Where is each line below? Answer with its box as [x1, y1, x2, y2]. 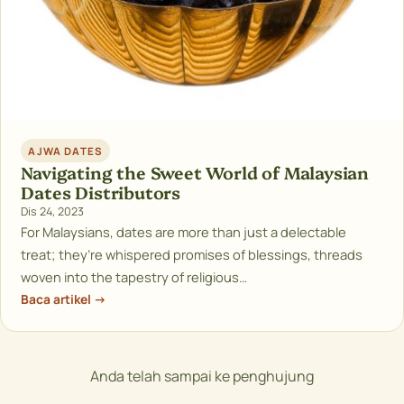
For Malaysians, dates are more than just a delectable [21, 223, 347, 242]
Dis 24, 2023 [21, 204, 85, 220]
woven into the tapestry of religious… [21, 268, 248, 287]
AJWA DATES [28, 143, 103, 158]
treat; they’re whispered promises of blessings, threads [21, 245, 363, 264]
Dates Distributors [21, 180, 180, 205]
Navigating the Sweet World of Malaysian [21, 161, 370, 185]
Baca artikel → [21, 290, 107, 308]
